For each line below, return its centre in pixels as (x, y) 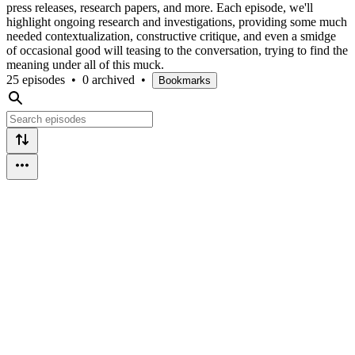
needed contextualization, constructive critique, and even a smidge (171, 36)
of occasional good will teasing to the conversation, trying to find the (177, 50)
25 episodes (36, 79)
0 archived (109, 79)
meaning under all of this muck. (85, 64)
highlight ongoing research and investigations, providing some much (177, 21)
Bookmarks (185, 80)
